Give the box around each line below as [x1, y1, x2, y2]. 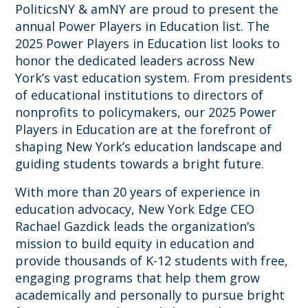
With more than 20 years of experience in [15, 183, 261, 200]
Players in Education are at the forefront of [15, 120, 272, 137]
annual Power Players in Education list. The [15, 17, 270, 34]
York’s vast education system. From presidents [15, 69, 293, 86]
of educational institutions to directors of [15, 86, 264, 103]
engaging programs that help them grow [15, 269, 261, 286]
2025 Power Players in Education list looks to [15, 34, 280, 52]
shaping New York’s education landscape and [15, 137, 283, 155]
